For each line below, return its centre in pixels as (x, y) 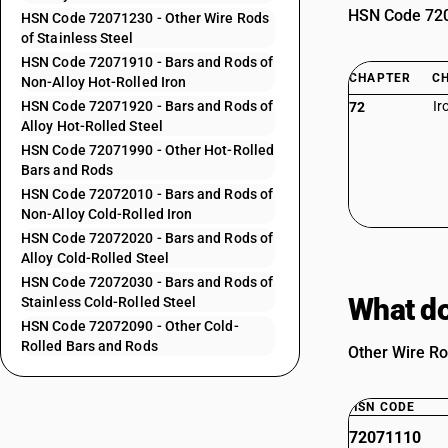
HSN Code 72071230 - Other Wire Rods (145, 18)
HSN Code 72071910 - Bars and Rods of (147, 62)
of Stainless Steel (77, 38)
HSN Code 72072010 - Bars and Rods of (147, 194)
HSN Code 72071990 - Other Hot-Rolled (148, 150)
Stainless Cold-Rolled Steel (109, 302)
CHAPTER (380, 78)
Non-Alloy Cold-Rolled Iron (107, 214)
